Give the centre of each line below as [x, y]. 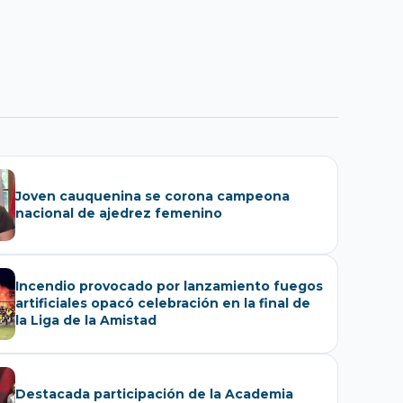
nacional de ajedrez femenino [119, 213]
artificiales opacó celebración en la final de [163, 304]
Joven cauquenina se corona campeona [152, 196]
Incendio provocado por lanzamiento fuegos [169, 287]
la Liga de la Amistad [86, 321]
